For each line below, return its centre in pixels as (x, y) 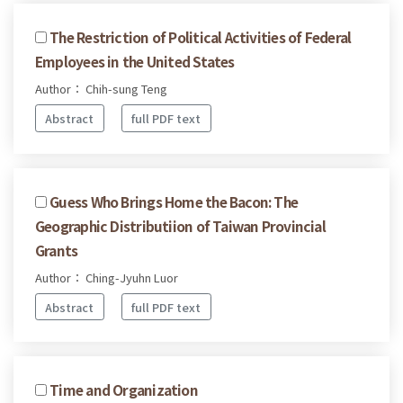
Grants (57, 250)
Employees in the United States (135, 62)
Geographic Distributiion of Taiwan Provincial (180, 225)
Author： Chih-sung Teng (101, 89)
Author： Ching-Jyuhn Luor (107, 277)
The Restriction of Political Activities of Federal (201, 37)
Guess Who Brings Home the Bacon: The (174, 201)
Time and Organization (124, 390)
